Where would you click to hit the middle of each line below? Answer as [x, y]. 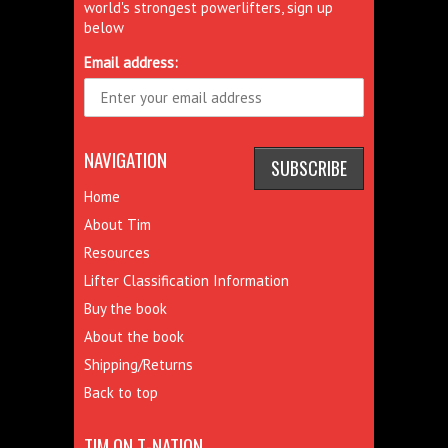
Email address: [131, 62]
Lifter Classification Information [186, 280]
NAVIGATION [125, 159]
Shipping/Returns [138, 364]
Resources [117, 252]
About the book [134, 336]
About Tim [117, 224]
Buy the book [125, 308]
